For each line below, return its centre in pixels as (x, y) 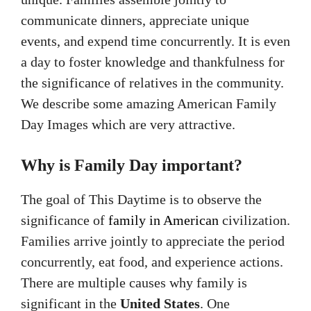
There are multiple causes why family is (134, 282)
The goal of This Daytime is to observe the (141, 199)
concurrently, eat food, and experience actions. (152, 261)
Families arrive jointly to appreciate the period (153, 241)
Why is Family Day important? (132, 165)
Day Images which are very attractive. (128, 124)
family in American (163, 220)
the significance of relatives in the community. (152, 82)
